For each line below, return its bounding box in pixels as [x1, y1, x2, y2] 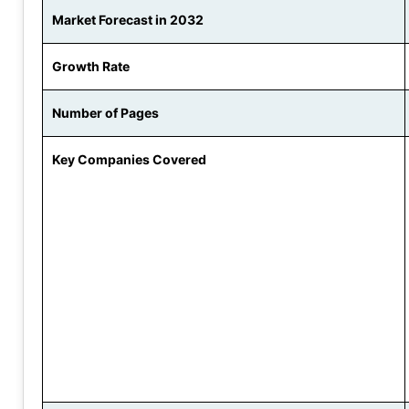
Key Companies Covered [52, 152, 206, 168]
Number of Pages [52, 105, 159, 121]
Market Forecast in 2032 [52, 12, 204, 28]
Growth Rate [52, 58, 130, 75]
